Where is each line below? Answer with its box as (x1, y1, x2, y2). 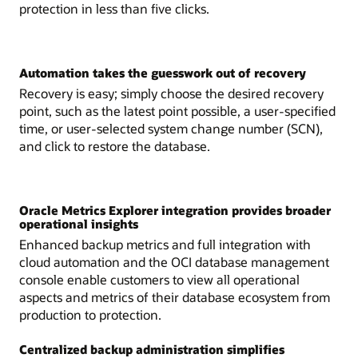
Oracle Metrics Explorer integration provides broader (19, 202, 331, 219)
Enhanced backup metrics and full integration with (19, 236, 311, 253)
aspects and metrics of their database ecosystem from (19, 288, 330, 306)
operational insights (19, 216, 138, 233)
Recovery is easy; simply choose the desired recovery (19, 84, 324, 101)
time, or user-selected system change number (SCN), (19, 119, 323, 137)
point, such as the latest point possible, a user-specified (19, 101, 336, 119)
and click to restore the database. (19, 137, 210, 154)
